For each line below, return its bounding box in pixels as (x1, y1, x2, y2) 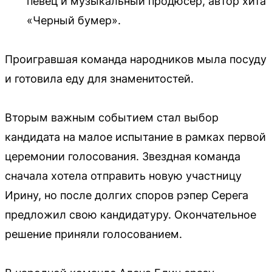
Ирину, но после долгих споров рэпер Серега (5, 189, 248, 202)
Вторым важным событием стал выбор (5, 111, 219, 124)
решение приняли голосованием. (5, 228, 182, 241)
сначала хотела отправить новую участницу (5, 169, 242, 183)
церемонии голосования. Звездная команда (5, 150, 240, 163)
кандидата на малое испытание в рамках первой (5, 131, 266, 144)
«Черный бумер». (27, 14, 121, 27)
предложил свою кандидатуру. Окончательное (5, 208, 256, 222)
